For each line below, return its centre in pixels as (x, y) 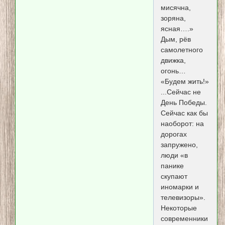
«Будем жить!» (185, 82)
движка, (173, 61)
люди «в (174, 155)
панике (172, 166)
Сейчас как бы (184, 113)
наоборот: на (182, 124)
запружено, (179, 145)
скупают (174, 177)
